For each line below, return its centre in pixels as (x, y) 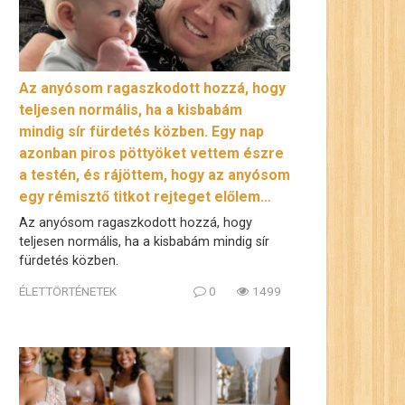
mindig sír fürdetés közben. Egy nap (141, 132)
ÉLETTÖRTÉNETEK (68, 291)
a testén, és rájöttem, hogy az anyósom (155, 175)
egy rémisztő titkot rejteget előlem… (145, 197)
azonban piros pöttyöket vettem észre (151, 154)
